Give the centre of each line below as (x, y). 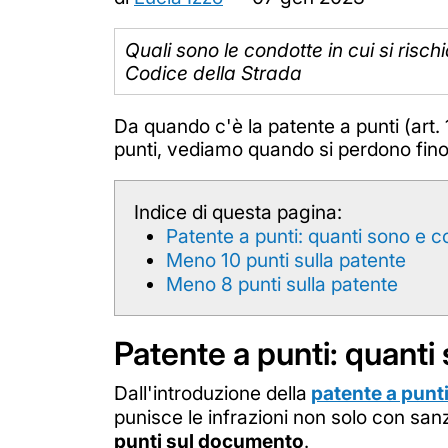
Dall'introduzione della (210, 393)
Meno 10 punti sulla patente (286, 259)
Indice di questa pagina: (238, 211)
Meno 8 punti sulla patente (282, 283)
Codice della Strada (213, 72)
